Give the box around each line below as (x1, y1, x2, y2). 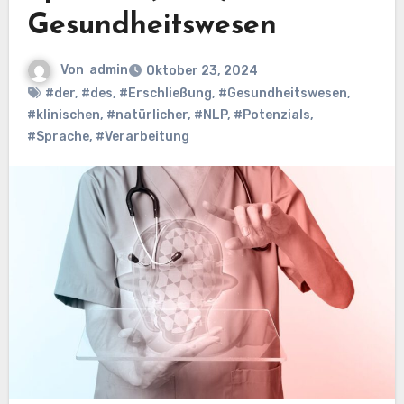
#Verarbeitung (95, 129, 189, 145)
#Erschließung (118, 86, 212, 102)
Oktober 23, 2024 (145, 63, 258, 79)
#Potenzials (233, 107, 310, 124)
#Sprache (26, 129, 89, 145)
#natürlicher (106, 107, 188, 124)
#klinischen (26, 107, 100, 124)
